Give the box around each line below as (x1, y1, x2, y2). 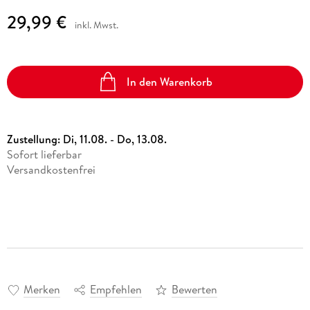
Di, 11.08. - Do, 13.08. (62, 131, 167, 147)
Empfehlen (89, 282, 142, 298)
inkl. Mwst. (74, 18, 118, 33)
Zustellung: (6, 131, 63, 147)
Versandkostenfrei (6, 161, 95, 177)
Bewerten (171, 282, 217, 298)
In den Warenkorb (127, 74, 213, 90)
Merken (23, 282, 60, 298)
